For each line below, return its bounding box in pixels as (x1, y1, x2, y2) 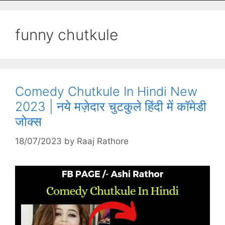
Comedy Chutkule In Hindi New (15, 84, 197, 99)
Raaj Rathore (77, 136, 129, 146)
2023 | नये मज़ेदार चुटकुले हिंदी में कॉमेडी (15, 99, 206, 114)
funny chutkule (15, 26, 118, 44)
